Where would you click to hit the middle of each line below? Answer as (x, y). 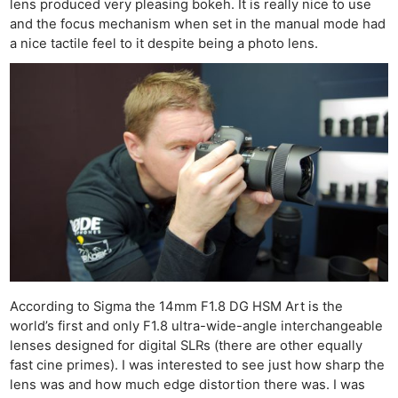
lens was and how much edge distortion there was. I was (188, 384)
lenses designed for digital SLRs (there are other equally (187, 345)
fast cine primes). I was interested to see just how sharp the (198, 365)
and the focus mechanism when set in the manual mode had (198, 24)
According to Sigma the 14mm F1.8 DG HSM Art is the (177, 306)
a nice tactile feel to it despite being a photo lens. (164, 43)
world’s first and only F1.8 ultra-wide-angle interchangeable (197, 326)
